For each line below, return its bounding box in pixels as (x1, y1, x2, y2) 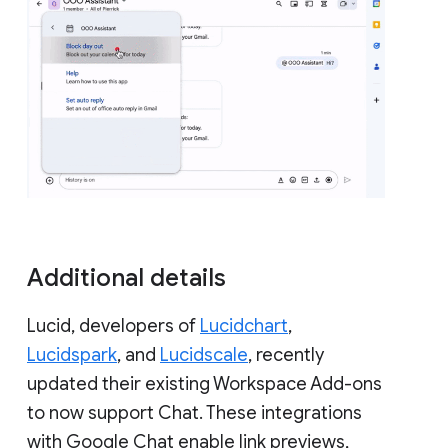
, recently (248, 343, 324, 366)
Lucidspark (27, 343, 117, 366)
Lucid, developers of (27, 314, 200, 337)
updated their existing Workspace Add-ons (27, 372, 382, 395)
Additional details (27, 262, 232, 293)
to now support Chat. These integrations (27, 401, 362, 424)
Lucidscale (160, 343, 248, 366)
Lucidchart (200, 314, 288, 337)
